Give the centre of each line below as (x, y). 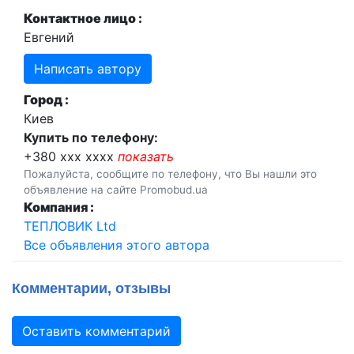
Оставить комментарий (96, 331)
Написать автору (88, 69)
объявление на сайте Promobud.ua (116, 190)
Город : (46, 100)
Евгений (49, 37)
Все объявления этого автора (117, 245)
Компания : (59, 207)
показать (146, 156)
